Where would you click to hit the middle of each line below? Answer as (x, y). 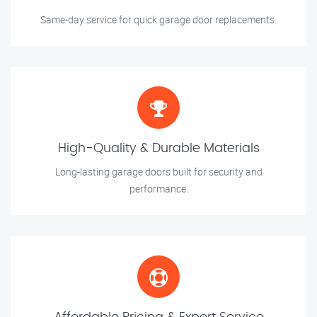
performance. (158, 189)
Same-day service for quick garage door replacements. (158, 20)
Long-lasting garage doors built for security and (158, 172)
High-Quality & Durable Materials (158, 149)
